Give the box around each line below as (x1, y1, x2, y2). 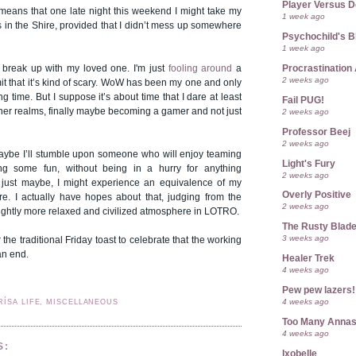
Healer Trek (282, 253, 335, 264)
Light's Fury (282, 158, 335, 168)
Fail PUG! (282, 95, 324, 105)
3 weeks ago (282, 234, 329, 243)
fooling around (168, 64, 233, 74)
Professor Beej (282, 126, 350, 137)
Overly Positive (282, 190, 351, 200)
